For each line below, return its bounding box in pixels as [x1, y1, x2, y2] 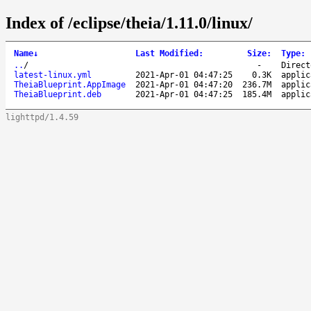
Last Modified [135, 48, 199, 58]
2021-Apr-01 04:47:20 [135, 79, 233, 90]
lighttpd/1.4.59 [6, 112, 78, 122]
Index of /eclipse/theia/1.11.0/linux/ [6, 13, 253, 32]
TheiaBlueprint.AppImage [14, 79, 126, 90]
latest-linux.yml [14, 69, 92, 80]
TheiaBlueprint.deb [14, 89, 101, 99]
